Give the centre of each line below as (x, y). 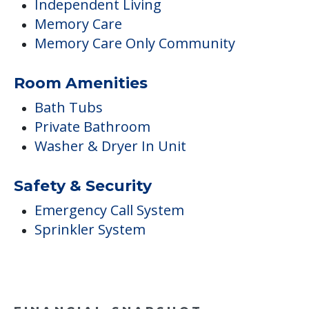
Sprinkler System (90, 229)
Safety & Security (83, 186)
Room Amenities (81, 83)
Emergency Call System (109, 210)
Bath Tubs (69, 107)
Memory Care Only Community (135, 43)
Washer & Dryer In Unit (110, 146)
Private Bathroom (92, 126)
